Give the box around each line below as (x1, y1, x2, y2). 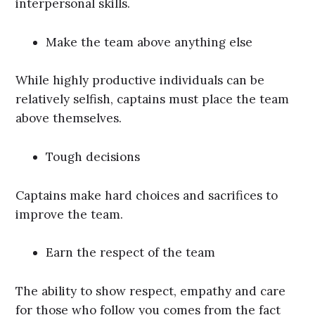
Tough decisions (46, 148, 141, 165)
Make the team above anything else (46, 34, 253, 50)
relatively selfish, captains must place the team (15, 91, 290, 108)
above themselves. (15, 110, 122, 127)
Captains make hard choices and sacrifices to (15, 187, 278, 203)
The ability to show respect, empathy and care (15, 283, 286, 299)
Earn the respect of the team (46, 245, 216, 261)
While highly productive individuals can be (15, 72, 265, 89)
